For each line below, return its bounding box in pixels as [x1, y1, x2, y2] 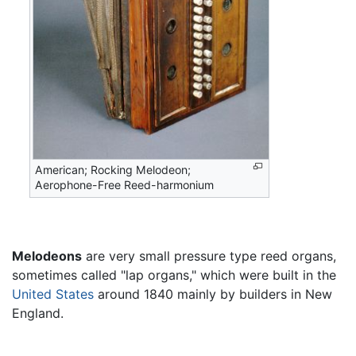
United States [12, 285, 94, 302]
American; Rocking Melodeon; [35, 163, 192, 177]
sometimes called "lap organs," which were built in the [12, 266, 336, 283]
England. [12, 304, 64, 321]
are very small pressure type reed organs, [82, 247, 336, 264]
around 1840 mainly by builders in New [94, 285, 332, 302]
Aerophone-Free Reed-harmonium [35, 178, 215, 192]
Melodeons [12, 247, 82, 264]
